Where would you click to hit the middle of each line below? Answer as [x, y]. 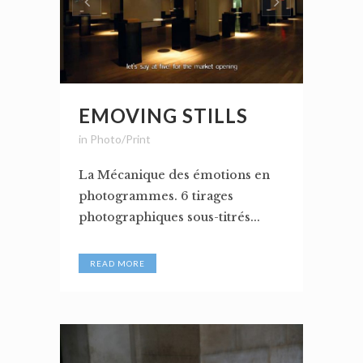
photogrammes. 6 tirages [156, 196]
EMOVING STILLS [163, 116]
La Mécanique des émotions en [174, 175]
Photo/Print [120, 139]
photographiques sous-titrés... [169, 218]
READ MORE [117, 264]
